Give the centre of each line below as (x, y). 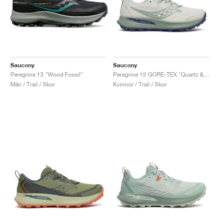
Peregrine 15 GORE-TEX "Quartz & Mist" (207, 74)
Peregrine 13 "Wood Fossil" (47, 74)
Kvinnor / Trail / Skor (140, 84)
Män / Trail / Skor (33, 84)
